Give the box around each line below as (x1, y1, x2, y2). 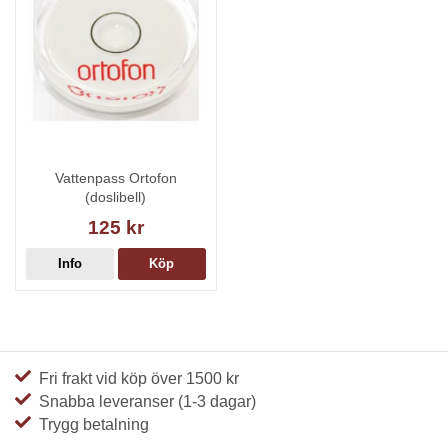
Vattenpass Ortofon (54, 170, 177, 186)
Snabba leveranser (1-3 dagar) (31, 392, 256, 410)
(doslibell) (85, 189, 147, 205)
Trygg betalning (31, 415, 149, 433)
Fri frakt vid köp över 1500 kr (31, 369, 239, 387)
